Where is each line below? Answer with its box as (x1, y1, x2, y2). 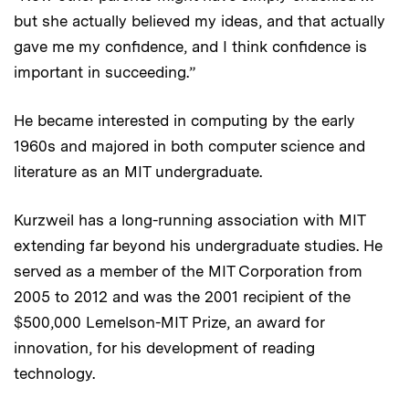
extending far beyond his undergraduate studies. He (14, 236, 383, 256)
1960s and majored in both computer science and (14, 137, 365, 156)
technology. (14, 364, 95, 383)
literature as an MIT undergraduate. (14, 163, 262, 182)
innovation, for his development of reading (14, 339, 315, 358)
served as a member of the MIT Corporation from (14, 262, 362, 281)
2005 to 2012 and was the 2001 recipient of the (14, 288, 351, 307)
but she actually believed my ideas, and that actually (14, 12, 385, 31)
